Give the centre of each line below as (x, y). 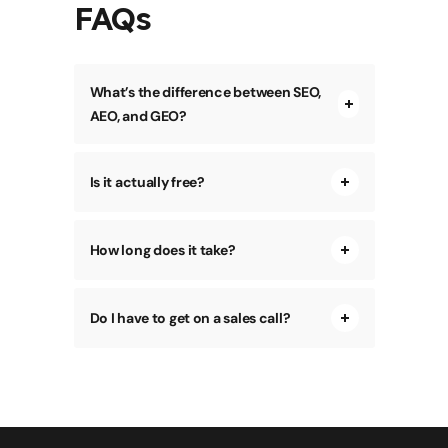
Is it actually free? (147, 181)
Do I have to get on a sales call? (190, 317)
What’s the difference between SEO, (205, 91)
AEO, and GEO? (138, 115)
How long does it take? (162, 249)
